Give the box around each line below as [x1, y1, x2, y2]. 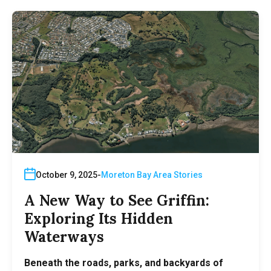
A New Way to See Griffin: [24, 191, 209, 210]
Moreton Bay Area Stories [101, 169, 203, 180]
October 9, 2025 [36, 169, 97, 180]
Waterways [24, 227, 104, 246]
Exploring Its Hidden [24, 209, 173, 228]
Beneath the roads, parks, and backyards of [24, 256, 223, 269]
